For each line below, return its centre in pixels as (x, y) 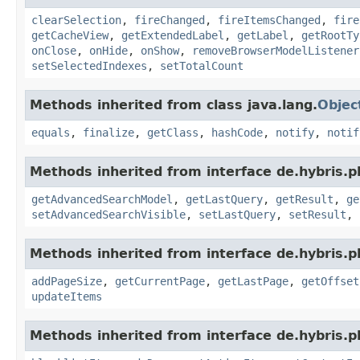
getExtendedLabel (173, 35)
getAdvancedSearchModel (102, 199)
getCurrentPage (160, 281)
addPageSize (67, 281)
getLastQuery (224, 199)
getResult (305, 199)
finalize (108, 132)
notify (295, 132)
